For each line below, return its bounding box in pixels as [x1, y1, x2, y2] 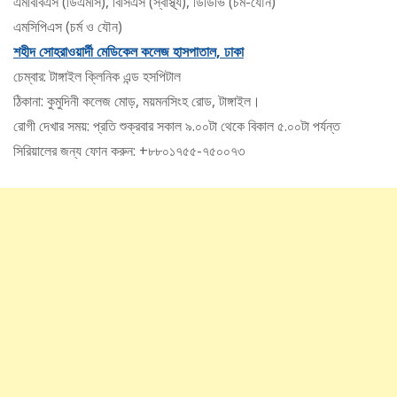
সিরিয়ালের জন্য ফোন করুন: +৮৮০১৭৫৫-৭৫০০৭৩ [13, 141, 245, 161]
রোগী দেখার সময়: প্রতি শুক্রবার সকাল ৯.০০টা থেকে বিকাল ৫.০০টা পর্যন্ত [13, 116, 340, 136]
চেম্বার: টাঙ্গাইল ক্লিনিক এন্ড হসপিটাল [13, 66, 181, 87]
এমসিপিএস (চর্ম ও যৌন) [13, 17, 122, 37]
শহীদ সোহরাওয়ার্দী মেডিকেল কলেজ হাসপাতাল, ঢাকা [13, 42, 244, 62]
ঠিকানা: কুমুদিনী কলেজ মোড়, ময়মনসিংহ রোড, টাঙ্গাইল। [13, 91, 261, 112]
